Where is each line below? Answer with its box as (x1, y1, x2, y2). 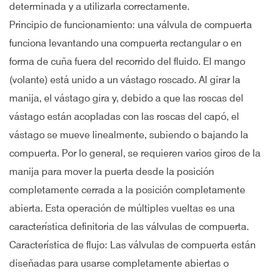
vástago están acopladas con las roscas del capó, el (9, 111, 239, 122)
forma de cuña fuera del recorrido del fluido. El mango (9, 56, 245, 67)
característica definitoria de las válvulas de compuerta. (9, 221, 249, 232)
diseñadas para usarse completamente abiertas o (9, 257, 229, 269)
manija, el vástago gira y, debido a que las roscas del (9, 92, 243, 104)
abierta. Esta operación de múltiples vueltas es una (9, 202, 235, 214)
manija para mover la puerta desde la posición (9, 166, 214, 177)
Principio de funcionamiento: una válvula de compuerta (9, 19, 252, 31)
